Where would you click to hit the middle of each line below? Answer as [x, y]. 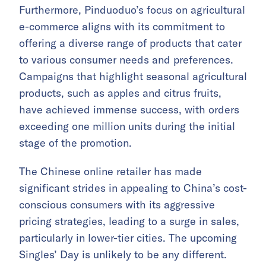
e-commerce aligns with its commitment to [122, 27]
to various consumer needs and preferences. [126, 60]
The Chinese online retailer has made [110, 172]
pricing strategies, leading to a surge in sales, [129, 221]
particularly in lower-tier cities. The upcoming [128, 238]
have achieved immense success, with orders [129, 110]
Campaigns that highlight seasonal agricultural [133, 77]
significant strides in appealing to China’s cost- [133, 188]
